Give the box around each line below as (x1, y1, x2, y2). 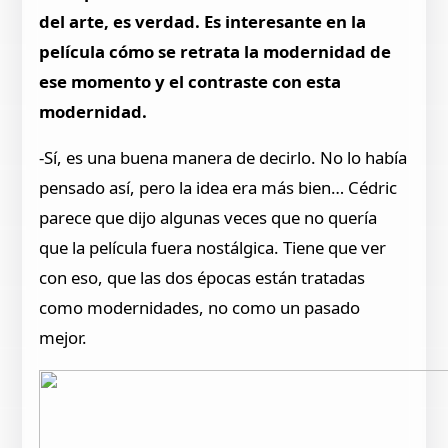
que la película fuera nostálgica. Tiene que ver (39, 236, 387, 260)
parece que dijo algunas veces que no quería (39, 206, 378, 230)
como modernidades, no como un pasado (39, 296, 361, 320)
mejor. (39, 326, 88, 350)
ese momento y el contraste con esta (39, 69, 342, 93)
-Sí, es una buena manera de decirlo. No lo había (39, 146, 408, 170)
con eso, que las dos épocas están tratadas (39, 266, 366, 290)
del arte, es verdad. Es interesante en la (39, 9, 367, 33)
